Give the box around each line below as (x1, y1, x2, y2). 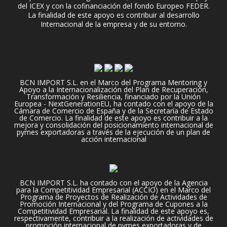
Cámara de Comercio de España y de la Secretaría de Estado (14, 106, 213, 116)
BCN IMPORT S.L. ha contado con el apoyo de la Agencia (19, 178, 208, 188)
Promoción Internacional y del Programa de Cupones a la (19, 199, 208, 209)
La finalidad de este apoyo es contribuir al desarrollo (27, 10, 200, 20)
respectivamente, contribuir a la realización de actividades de (14, 213, 213, 223)
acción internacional (81, 134, 146, 144)
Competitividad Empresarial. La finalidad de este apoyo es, (18, 206, 209, 216)
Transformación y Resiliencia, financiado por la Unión (26, 92, 201, 101)
